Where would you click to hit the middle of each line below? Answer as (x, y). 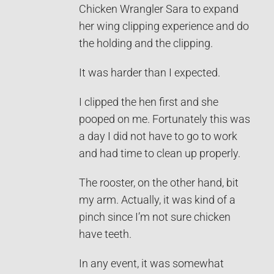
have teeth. (105, 234)
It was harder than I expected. (150, 72)
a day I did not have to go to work (158, 136)
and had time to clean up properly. (160, 153)
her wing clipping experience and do (164, 26)
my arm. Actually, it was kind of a (157, 200)
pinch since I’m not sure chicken (155, 217)
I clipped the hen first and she (149, 102)
